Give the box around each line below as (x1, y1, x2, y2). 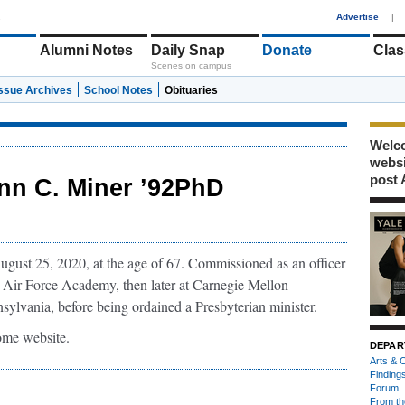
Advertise (336, 12, 379, 22)
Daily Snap (151, 42, 225, 58)
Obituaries (165, 84, 218, 97)
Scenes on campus (151, 61, 231, 71)
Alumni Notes (40, 42, 133, 58)
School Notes (84, 84, 153, 97)
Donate (262, 42, 312, 58)
